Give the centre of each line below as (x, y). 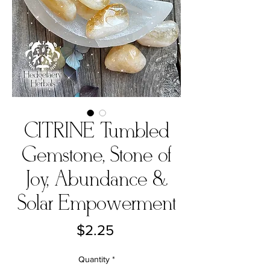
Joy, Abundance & (96, 180)
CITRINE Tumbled (96, 131)
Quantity (94, 259)
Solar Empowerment (96, 204)
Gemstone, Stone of (96, 155)
